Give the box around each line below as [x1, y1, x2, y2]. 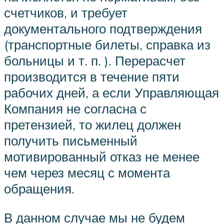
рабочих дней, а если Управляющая [4, 84, 219, 101]
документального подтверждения [4, 20, 202, 37]
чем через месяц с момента [4, 164, 170, 181]
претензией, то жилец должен [4, 116, 181, 133]
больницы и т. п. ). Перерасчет [4, 52, 185, 69]
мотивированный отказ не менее [4, 148, 199, 165]
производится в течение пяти [4, 68, 179, 85]
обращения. [4, 180, 74, 197]
